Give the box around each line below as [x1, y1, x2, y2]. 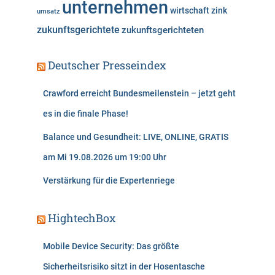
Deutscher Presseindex [48, 58, 166, 73]
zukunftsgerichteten [122, 25, 204, 36]
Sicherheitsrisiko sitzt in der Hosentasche [43, 261, 205, 272]
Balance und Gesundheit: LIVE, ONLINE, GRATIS [43, 132, 228, 142]
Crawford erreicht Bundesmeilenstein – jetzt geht [43, 88, 236, 99]
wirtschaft [170, 6, 209, 16]
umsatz [37, 7, 60, 16]
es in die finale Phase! [43, 109, 128, 119]
